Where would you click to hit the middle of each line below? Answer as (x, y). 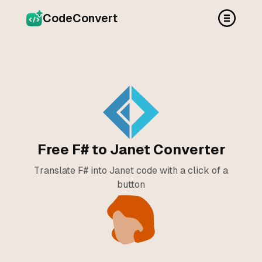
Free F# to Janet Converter (131, 149)
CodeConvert (80, 18)
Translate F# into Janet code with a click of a (131, 170)
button (131, 185)
